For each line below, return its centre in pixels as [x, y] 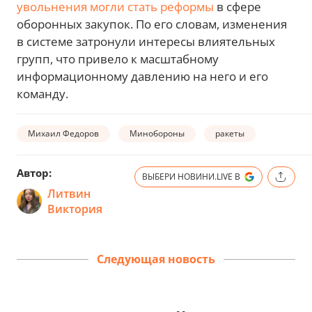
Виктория [75, 209]
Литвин [69, 194]
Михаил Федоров [63, 133]
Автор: [34, 173]
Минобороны [157, 133]
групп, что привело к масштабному [118, 59]
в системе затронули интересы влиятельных [146, 42]
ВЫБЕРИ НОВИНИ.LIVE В [191, 177]
